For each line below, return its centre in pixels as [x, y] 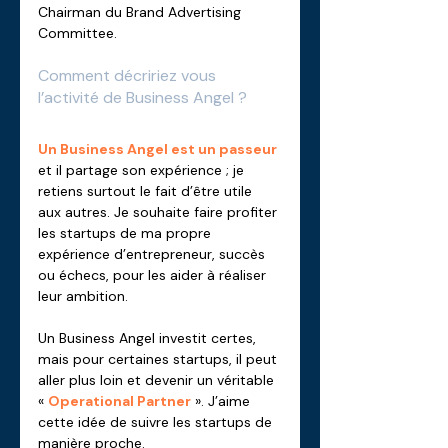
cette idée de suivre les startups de [157, 422]
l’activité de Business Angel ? [144, 97]
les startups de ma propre [126, 233]
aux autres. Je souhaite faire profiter [159, 212]
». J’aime [222, 401]
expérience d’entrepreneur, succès [153, 254]
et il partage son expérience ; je [143, 170]
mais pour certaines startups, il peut [159, 359]
